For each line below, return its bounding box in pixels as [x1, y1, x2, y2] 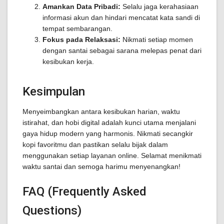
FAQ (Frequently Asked [22, 184, 146, 198]
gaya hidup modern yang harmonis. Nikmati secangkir [22, 129, 193, 137]
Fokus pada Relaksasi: [42, 35, 120, 43]
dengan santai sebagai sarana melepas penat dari [42, 46, 201, 54]
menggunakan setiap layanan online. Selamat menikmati [22, 151, 201, 159]
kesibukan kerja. [42, 57, 94, 65]
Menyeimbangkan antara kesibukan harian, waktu [22, 107, 180, 115]
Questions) [22, 203, 81, 217]
